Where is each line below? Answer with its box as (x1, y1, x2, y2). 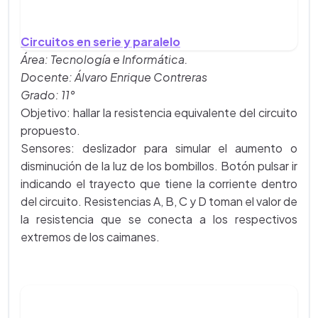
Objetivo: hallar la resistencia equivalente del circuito (21, 105, 297, 121)
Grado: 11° (21, 87, 75, 103)
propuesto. (21, 123, 80, 138)
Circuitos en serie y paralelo (21, 34, 180, 50)
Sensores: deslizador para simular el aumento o (21, 141, 297, 156)
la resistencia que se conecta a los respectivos (21, 212, 297, 227)
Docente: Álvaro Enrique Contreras (21, 70, 207, 85)
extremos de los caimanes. (21, 229, 160, 245)
